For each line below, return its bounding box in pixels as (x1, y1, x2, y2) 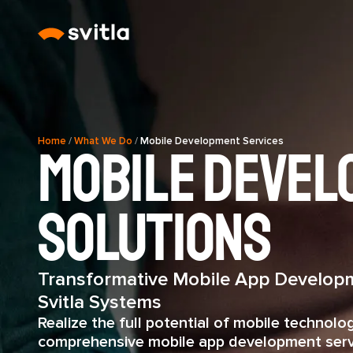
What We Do (74, 135, 132, 147)
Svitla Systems (38, 291, 162, 314)
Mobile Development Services (140, 135, 284, 147)
